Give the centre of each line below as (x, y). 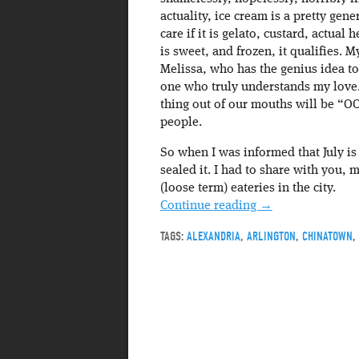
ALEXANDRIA (213, 236)
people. (181, 122)
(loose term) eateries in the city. (248, 188)
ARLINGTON (271, 236)
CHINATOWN (327, 236)
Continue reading (210, 206)
